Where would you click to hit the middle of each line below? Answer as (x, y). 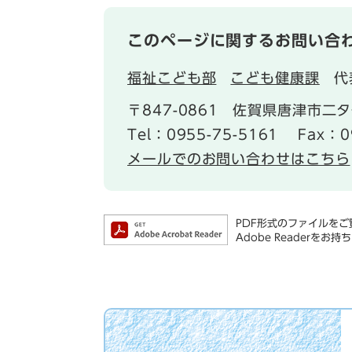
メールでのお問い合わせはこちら (239, 159)
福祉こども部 (172, 78)
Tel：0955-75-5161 (203, 134)
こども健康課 (275, 78)
